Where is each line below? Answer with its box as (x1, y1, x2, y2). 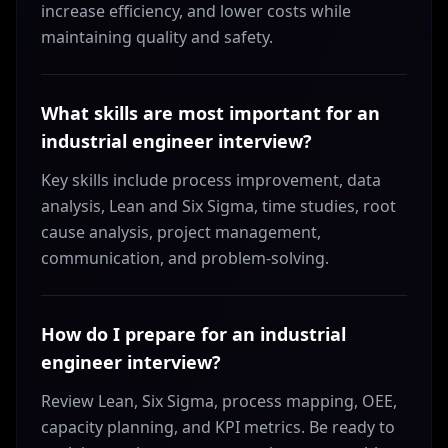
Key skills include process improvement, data (41, 169, 381, 191)
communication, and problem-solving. (41, 247, 329, 269)
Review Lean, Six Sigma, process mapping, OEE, (41, 390, 397, 412)
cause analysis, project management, (41, 221, 321, 243)
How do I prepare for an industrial (41, 322, 346, 346)
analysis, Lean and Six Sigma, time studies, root (41, 195, 396, 217)
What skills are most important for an (41, 101, 380, 125)
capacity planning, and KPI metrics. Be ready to (41, 416, 395, 438)
